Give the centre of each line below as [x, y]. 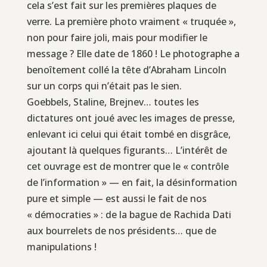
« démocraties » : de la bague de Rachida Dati [129, 214]
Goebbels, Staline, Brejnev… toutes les [113, 102]
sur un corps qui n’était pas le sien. [104, 86]
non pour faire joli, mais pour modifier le [117, 37]
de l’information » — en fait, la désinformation [132, 182]
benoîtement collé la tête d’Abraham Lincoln [126, 69]
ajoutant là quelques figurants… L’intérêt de [127, 150]
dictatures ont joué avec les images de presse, [131, 118]
